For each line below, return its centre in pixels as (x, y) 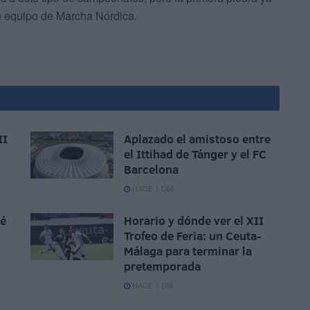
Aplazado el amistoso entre (197, 139)
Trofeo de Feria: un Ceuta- (193, 236)
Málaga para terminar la (188, 251)
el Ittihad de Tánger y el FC (195, 154)
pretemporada (162, 266)
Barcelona (151, 170)
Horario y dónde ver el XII (194, 221)
